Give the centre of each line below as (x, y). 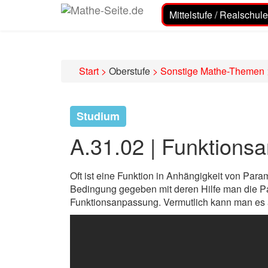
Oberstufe (130, 71)
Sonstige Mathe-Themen (212, 71)
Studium (98, 116)
